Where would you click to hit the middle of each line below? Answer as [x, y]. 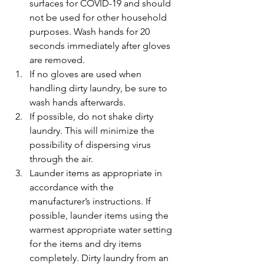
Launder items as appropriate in [97, 173]
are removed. [57, 60]
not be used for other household [99, 17]
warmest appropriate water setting [102, 230]
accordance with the [73, 187]
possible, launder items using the [100, 215]
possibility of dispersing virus [91, 145]
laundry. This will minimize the [93, 131]
